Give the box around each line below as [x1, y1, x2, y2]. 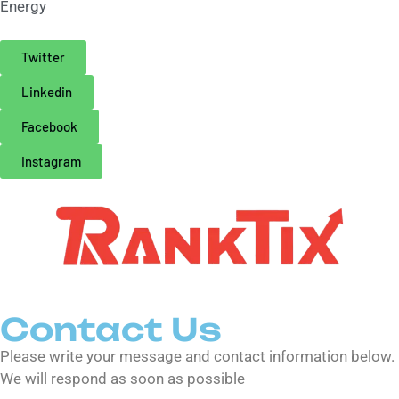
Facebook [21, 118, 77, 134]
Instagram [21, 152, 81, 169]
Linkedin [21, 83, 72, 100]
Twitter [21, 48, 65, 65]
